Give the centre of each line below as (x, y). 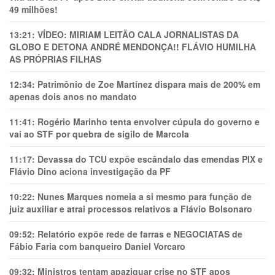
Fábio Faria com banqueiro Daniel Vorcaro (97, 246)
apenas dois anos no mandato (73, 96)
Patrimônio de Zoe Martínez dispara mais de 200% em (149, 84)
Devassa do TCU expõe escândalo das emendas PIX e (150, 159)
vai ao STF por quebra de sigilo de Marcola (99, 134)
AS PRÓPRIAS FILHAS (55, 59)
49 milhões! (33, 9)
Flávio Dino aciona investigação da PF (90, 171)
